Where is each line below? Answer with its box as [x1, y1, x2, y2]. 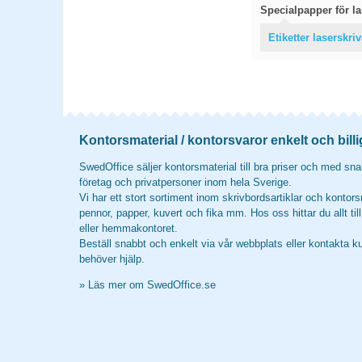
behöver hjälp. [79, 253, 145, 265]
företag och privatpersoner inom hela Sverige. [79, 176, 292, 188]
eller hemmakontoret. [79, 222, 178, 234]
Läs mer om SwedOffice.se [88, 279, 216, 291]
